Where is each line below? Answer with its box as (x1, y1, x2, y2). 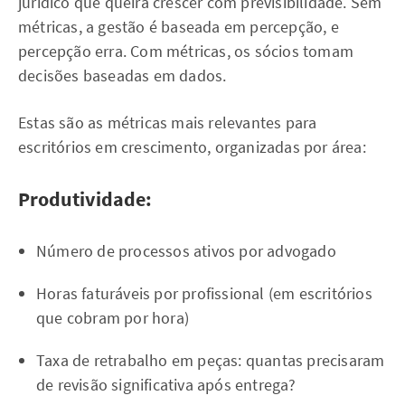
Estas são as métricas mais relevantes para (18, 112, 317, 133)
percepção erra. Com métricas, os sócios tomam (18, 41, 354, 61)
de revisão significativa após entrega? (36, 374, 297, 395)
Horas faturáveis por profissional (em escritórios (36, 283, 372, 304)
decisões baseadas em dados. (18, 65, 227, 86)
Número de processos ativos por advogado (36, 240, 336, 261)
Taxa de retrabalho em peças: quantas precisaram (36, 350, 385, 371)
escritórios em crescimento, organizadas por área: (18, 137, 366, 157)
